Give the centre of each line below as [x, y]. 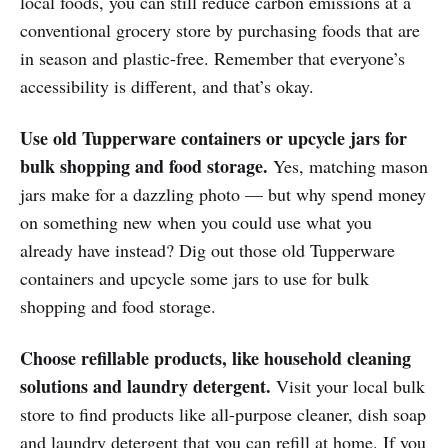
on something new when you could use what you [196, 221]
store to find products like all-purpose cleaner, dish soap [223, 413]
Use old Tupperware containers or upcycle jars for [213, 137]
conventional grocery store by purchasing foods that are [220, 29]
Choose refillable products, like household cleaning [215, 357]
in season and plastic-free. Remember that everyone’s [212, 57]
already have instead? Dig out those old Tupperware [207, 249]
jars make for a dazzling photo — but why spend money [223, 193]
